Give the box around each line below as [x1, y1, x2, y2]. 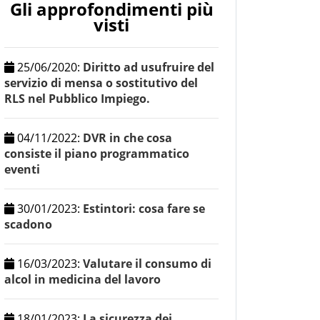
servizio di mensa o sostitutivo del [4, 75, 198, 91]
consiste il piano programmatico [4, 146, 189, 162]
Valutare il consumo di [83, 256, 211, 272]
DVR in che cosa [83, 130, 172, 146]
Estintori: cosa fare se [83, 201, 205, 217]
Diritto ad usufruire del [83, 59, 214, 76]
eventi [4, 161, 40, 178]
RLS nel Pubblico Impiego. [4, 91, 150, 107]
